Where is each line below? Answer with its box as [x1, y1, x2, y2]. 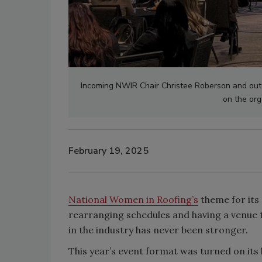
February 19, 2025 [68, 144, 149, 158]
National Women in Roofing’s [68, 193, 198, 205]
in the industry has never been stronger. [68, 223, 248, 236]
